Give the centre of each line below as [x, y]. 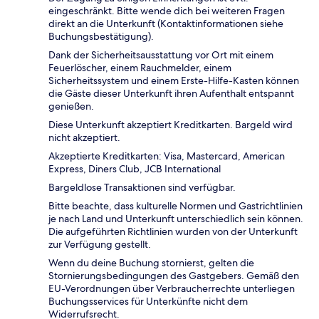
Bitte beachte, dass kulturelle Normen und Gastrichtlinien [176, 205]
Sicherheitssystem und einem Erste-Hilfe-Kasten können [174, 80]
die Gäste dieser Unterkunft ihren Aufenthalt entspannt [171, 93]
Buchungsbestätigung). [101, 36]
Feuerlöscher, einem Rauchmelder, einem [140, 67]
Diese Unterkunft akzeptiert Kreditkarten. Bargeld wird [171, 124]
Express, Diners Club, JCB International [135, 168]
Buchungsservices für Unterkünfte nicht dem [148, 301]
